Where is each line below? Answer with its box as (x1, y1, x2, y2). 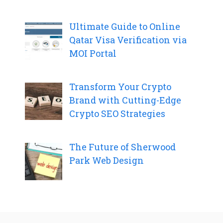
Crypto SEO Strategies (69, 107, 165, 119)
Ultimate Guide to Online (69, 20, 180, 32)
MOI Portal (69, 47, 116, 59)
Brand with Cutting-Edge (69, 94, 181, 106)
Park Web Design (69, 154, 144, 166)
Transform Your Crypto (69, 80, 171, 93)
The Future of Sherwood (69, 140, 176, 153)
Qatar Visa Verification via (69, 33, 187, 46)
